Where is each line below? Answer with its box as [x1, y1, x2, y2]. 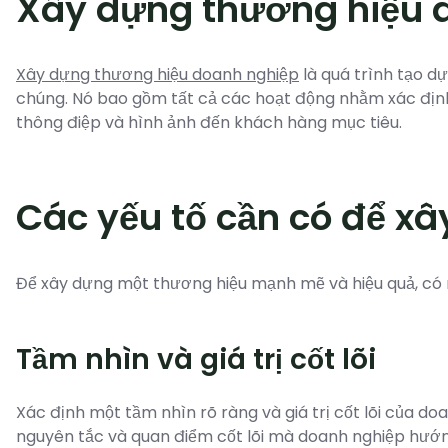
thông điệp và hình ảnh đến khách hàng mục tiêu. [16, 110, 402, 134]
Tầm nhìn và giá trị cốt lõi [16, 340, 376, 380]
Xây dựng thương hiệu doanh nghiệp [16, 62, 299, 86]
